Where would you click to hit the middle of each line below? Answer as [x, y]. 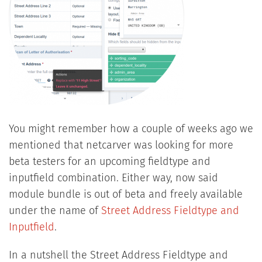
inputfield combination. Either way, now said [113, 179]
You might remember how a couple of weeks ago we [131, 130]
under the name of [55, 211]
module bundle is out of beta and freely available [125, 195]
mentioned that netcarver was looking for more [121, 146]
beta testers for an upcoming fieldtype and [109, 162]
